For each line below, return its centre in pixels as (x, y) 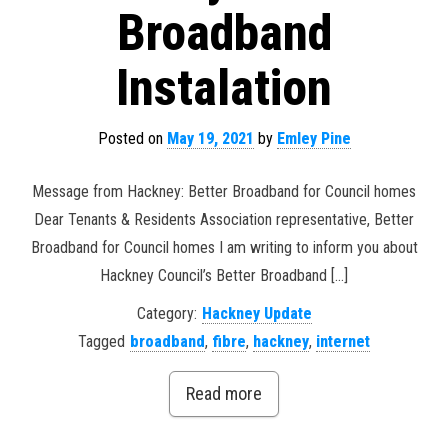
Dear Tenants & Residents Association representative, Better (224, 219)
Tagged (101, 341)
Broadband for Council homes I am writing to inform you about (224, 247)
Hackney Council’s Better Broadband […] (224, 275)
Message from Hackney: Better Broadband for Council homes (224, 191)
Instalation (224, 88)
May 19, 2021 (210, 138)
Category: (166, 313)
